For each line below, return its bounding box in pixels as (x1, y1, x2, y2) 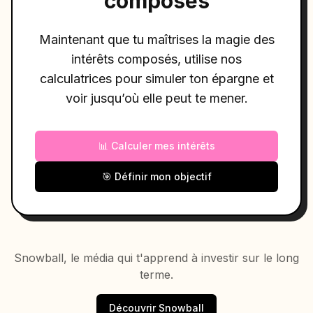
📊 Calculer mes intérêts (98, 140, 215, 152)
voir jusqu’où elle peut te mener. (65, 91, 248, 105)
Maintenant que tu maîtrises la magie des (38, 32, 275, 47)
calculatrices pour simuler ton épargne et (39, 71, 274, 86)
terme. (140, 268, 173, 282)
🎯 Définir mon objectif (101, 170, 212, 182)
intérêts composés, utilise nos (71, 52, 242, 66)
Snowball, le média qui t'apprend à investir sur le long (14, 251, 299, 265)
